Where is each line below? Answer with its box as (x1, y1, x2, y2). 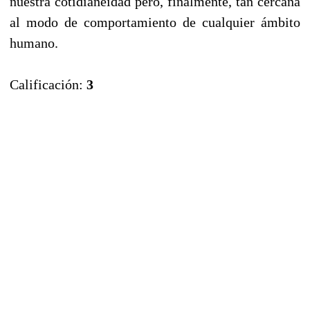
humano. (10, 35, 58, 51)
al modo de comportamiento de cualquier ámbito (10, 14, 300, 30)
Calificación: (10, 76, 86, 92)
